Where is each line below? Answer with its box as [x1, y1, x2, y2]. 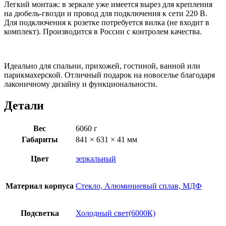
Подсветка [20, 209, 59, 217]
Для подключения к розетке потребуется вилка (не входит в [4, 18, 209, 27]
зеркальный [76, 154, 116, 163]
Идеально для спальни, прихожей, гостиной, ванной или [4, 62, 200, 71]
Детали [4, 99, 44, 112]
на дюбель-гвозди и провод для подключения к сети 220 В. [4, 9, 207, 18]
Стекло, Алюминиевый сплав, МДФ [76, 182, 202, 190]
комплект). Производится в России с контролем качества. [4, 27, 202, 36]
